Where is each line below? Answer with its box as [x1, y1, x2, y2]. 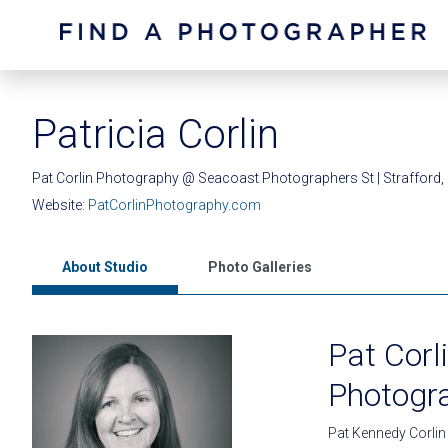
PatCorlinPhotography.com [88, 197, 261, 213]
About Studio [62, 259, 148, 275]
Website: [32, 197, 88, 213]
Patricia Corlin [32, 111, 279, 158]
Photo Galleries [208, 259, 312, 275]
